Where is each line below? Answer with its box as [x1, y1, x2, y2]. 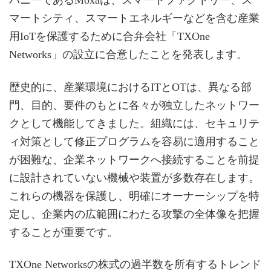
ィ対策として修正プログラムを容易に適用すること [9, 135, 260, 148]
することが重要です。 [9, 226, 118, 238]
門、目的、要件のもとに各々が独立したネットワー [9, 99, 260, 111]
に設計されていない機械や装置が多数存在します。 [9, 171, 260, 184]
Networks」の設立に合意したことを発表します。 [9, 48, 247, 61]
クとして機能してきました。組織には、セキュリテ [9, 117, 260, 129]
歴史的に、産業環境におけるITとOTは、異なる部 [9, 80, 252, 93]
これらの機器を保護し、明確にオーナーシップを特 [9, 189, 260, 202]
